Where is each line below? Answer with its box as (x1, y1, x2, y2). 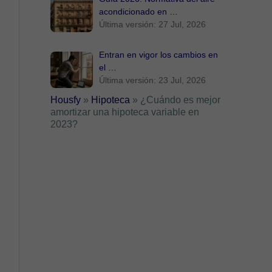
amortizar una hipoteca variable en (50, 106, 200, 117)
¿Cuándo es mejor (140, 94, 221, 105)
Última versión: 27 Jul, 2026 (99, 19, 206, 29)
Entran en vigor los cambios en (99, 49, 219, 59)
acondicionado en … (99, 6, 178, 16)
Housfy (50, 94, 81, 105)
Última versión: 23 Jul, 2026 (99, 75, 206, 85)
